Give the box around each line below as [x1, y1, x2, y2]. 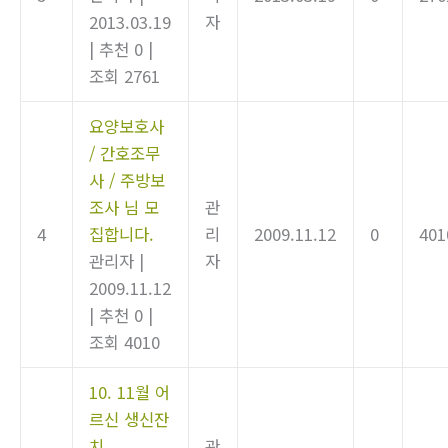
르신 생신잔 [89, 406, 170, 431]
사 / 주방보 [89, 167, 166, 192]
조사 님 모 [89, 194, 160, 219]
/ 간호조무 [89, 140, 161, 165]
